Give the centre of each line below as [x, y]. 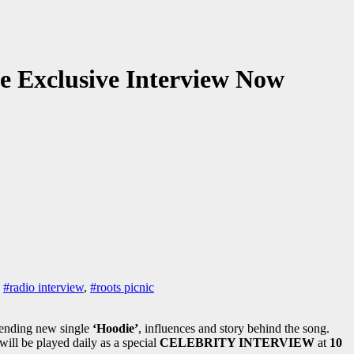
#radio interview [43, 288]
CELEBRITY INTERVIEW [237, 343]
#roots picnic [122, 288]
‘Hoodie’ [115, 329]
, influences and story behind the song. [234, 329]
